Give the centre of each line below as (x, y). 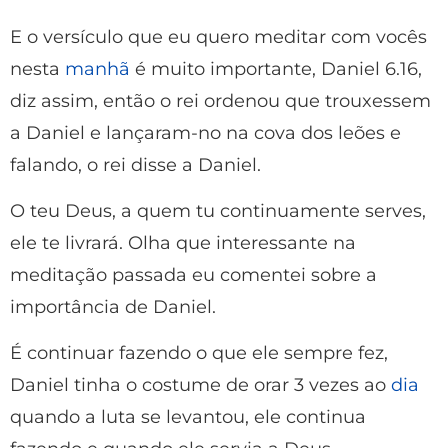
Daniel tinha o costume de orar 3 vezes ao (200, 385)
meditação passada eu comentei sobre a (193, 274)
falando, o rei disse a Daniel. (135, 164)
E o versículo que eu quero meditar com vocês (218, 36)
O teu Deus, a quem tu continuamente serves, (218, 210)
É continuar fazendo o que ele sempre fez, (199, 353)
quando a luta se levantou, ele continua (188, 417)
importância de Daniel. (113, 306)
